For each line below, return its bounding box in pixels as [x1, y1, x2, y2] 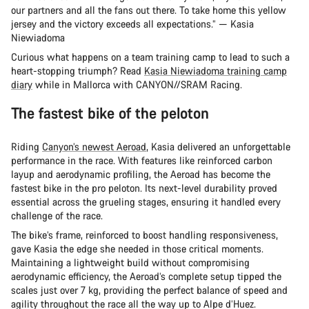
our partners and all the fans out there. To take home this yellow [11, 3, 286, 17]
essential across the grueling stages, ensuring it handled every [11, 195, 281, 209]
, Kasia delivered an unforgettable [146, 140, 290, 154]
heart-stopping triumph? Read [11, 64, 144, 78]
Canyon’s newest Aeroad [42, 140, 146, 154]
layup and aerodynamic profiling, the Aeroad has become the [11, 168, 270, 181]
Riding [11, 140, 42, 154]
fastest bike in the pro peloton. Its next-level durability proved [11, 181, 277, 195]
